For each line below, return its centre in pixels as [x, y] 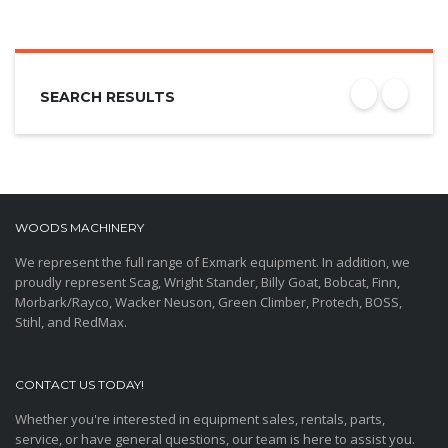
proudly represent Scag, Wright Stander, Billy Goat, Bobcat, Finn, [207, 282]
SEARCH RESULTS [107, 97]
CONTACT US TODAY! [79, 385]
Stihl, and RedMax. [71, 322]
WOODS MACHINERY [79, 228]
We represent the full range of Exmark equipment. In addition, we [212, 262]
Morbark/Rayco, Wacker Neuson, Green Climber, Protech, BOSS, [208, 302]
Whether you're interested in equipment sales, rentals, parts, [200, 419]
